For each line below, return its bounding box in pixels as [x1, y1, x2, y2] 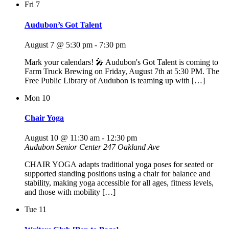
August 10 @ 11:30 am [25, 133, 100, 143]
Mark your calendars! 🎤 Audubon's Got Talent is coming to [25, 57, 218, 66]
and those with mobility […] [25, 188, 116, 197]
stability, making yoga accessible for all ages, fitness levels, [25, 178, 214, 188]
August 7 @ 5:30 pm [25, 40, 93, 49]
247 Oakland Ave [103, 143, 159, 152]
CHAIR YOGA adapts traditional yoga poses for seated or [25, 160, 213, 169]
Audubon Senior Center [25, 143, 103, 152]
